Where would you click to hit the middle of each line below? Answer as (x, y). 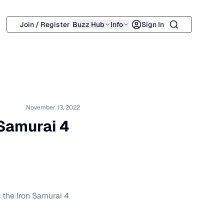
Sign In (153, 24)
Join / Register (45, 24)
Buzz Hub (88, 24)
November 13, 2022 (53, 107)
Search (181, 24)
